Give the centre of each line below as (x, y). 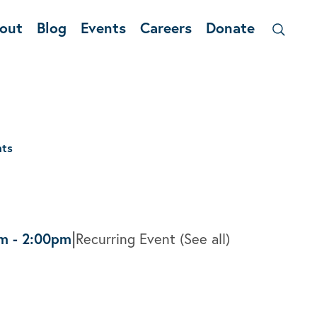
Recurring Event (128, 239)
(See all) (205, 239)
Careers (166, 28)
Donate (230, 28)
